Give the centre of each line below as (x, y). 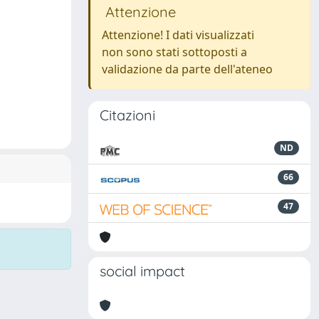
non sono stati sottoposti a (174, 52)
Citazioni (127, 115)
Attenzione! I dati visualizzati (178, 35)
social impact (142, 271)
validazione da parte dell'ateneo (187, 69)
